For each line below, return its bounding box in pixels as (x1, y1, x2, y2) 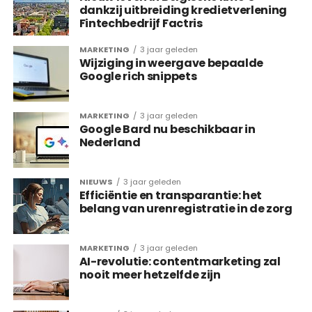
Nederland (79, 134, 141, 150)
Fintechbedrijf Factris (79, 15, 203, 31)
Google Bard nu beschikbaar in (79, 121, 256, 137)
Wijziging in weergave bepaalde (79, 55, 264, 71)
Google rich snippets (79, 68, 197, 84)
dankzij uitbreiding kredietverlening (79, 2, 288, 18)
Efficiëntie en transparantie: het (79, 187, 263, 203)
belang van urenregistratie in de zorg (79, 201, 292, 217)
